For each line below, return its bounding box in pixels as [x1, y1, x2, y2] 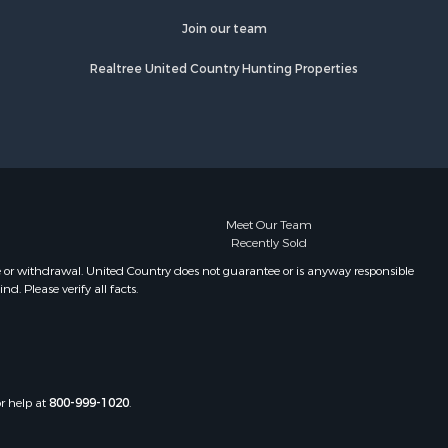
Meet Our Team [225, 216, 312, 233]
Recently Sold [230, 234, 307, 251]
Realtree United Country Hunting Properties [90, 61, 358, 77]
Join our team [181, 21, 267, 37]
